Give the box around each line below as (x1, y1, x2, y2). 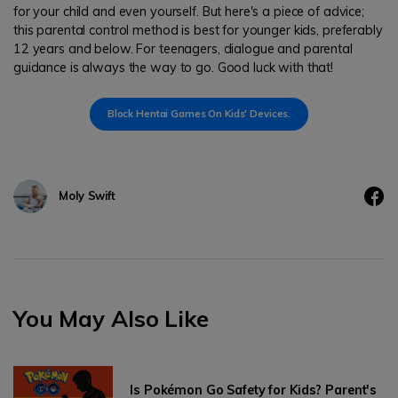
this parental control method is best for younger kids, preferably (13, 22, 383, 39)
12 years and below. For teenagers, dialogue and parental (13, 41, 353, 58)
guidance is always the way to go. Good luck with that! (13, 60, 334, 76)
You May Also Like (13, 304, 209, 333)
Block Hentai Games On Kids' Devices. (107, 107, 291, 121)
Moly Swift (59, 188, 115, 203)
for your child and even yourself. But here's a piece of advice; (13, 4, 364, 20)
